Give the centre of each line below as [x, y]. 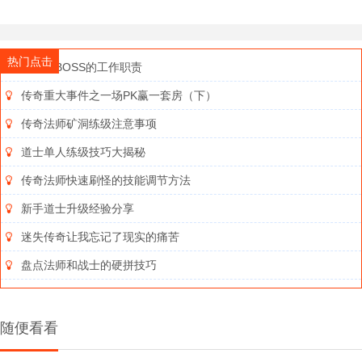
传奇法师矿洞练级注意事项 [89, 124]
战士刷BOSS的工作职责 [82, 67]
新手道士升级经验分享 [78, 209]
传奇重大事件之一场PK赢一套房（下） [119, 96]
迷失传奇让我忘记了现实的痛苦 [100, 237]
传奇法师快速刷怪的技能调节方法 [106, 181]
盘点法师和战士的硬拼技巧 [89, 265]
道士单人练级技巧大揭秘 [83, 152]
